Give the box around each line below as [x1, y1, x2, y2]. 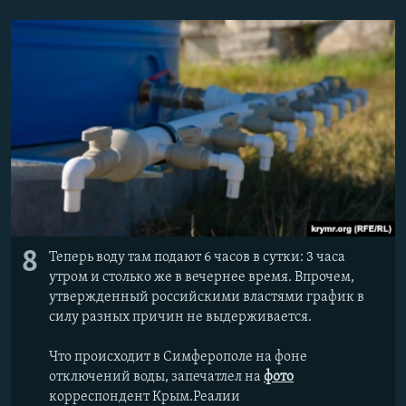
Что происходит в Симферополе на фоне [49, 349, 307, 364]
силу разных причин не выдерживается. [49, 309, 312, 324]
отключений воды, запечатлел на [49, 369, 264, 384]
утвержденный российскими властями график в [49, 289, 364, 304]
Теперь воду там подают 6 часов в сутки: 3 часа [49, 249, 345, 265]
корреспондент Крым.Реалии [49, 389, 240, 404]
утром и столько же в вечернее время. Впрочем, [49, 269, 354, 285]
